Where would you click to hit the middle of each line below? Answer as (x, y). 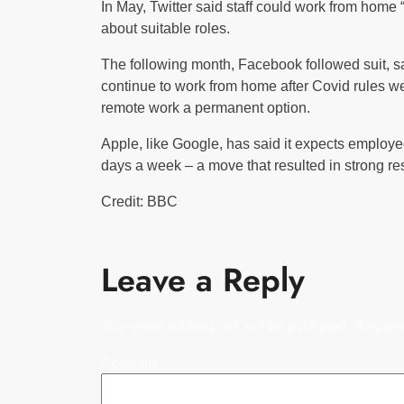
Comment (132, 363)
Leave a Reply (203, 280)
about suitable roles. (165, 29)
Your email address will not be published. (226, 326)
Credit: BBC (139, 202)
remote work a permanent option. (206, 108)
